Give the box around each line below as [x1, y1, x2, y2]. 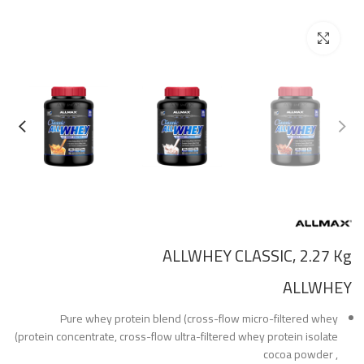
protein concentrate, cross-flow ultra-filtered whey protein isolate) [18, 325, 338, 347]
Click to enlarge [236, 28, 307, 49]
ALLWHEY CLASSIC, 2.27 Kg [162, 240, 352, 271]
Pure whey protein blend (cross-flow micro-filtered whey [60, 307, 338, 329]
